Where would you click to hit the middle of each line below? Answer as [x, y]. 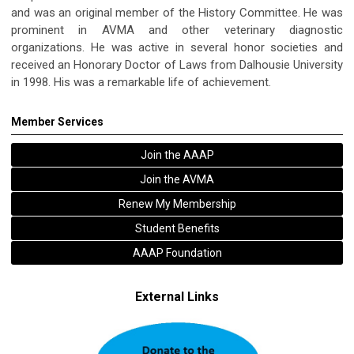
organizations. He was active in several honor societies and [177, 47]
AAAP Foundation [177, 252]
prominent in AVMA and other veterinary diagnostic [177, 30]
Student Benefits [177, 228]
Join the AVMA [177, 179]
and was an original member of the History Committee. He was [177, 12]
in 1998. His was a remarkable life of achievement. [141, 82]
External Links [177, 296]
